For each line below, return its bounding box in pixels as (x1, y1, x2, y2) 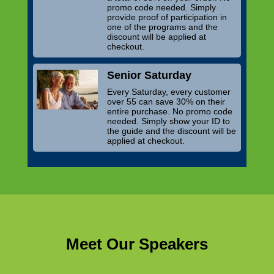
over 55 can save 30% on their (107, 96, 226, 106)
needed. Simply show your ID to (107, 116, 231, 126)
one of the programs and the (107, 21, 218, 32)
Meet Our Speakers (65, 234, 208, 253)
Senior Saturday (107, 68, 192, 81)
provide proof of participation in (107, 12, 228, 22)
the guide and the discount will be (107, 125, 237, 136)
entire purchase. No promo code (107, 106, 233, 116)
